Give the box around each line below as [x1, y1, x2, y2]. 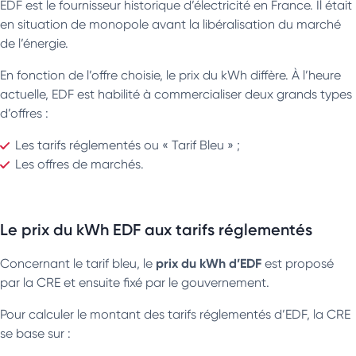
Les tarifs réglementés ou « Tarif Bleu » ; [15, 137, 240, 153]
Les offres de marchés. [15, 156, 144, 172]
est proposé [261, 255, 334, 271]
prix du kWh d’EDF [156, 254, 261, 271]
